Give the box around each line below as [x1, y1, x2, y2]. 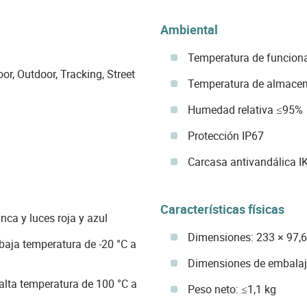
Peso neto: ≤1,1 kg [187, 282, 276, 297]
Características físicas [160, 200, 284, 217]
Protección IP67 [187, 127, 264, 143]
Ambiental [160, 21, 218, 38]
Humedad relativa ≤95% [187, 101, 303, 117]
